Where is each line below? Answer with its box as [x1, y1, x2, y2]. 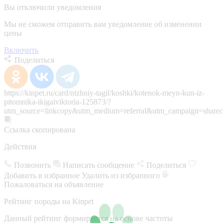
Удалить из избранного [82, 171, 162, 180]
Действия [4, 142, 36, 151]
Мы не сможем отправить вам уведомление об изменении [4, 19, 202, 28]
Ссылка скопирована [4, 125, 75, 134]
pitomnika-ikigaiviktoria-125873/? [4, 97, 111, 106]
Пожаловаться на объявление [4, 180, 104, 189]
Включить [4, 45, 38, 54]
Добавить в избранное [4, 171, 82, 180]
